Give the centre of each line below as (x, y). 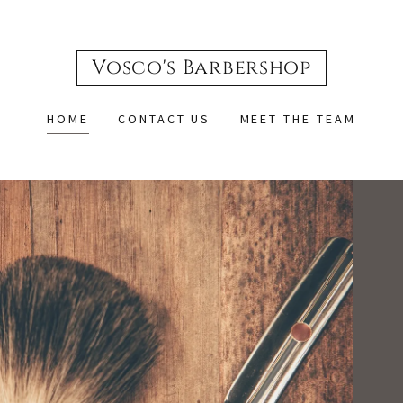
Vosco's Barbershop (201, 68)
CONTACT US (164, 119)
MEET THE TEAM (298, 119)
